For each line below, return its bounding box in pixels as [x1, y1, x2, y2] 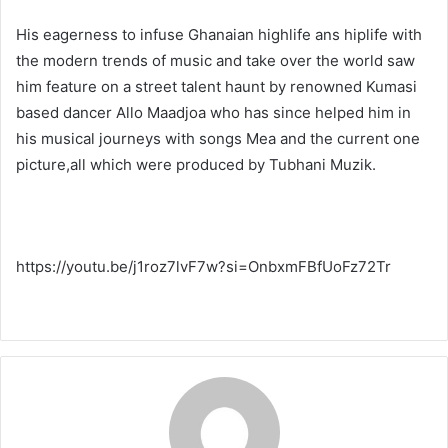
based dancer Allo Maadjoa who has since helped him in [16, 102, 411, 122]
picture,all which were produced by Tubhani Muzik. [16, 154, 376, 174]
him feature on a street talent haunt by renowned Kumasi [16, 76, 417, 96]
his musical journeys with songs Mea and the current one [16, 128, 420, 148]
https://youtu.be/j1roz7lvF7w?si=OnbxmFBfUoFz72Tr [16, 256, 391, 276]
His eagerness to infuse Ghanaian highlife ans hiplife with [16, 24, 422, 44]
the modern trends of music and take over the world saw [16, 50, 415, 70]
